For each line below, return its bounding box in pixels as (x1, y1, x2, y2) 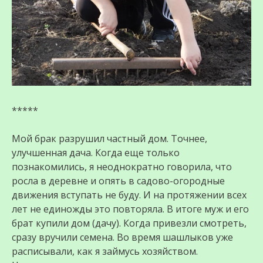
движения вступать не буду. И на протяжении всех (12, 188, 247, 202)
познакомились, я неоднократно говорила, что (12, 160, 232, 174)
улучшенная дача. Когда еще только (12, 146, 180, 160)
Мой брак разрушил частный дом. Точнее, (12, 132, 207, 146)
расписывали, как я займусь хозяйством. (12, 245, 198, 258)
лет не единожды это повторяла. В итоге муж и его (12, 203, 249, 216)
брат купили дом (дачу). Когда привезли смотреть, (12, 217, 247, 230)
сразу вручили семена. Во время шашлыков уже (12, 231, 233, 244)
